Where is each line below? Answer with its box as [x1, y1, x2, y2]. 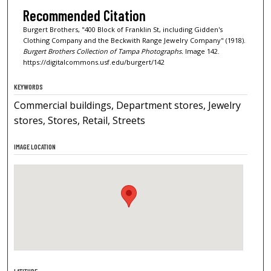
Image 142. [183, 46, 220, 56]
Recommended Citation [22, 6, 146, 24]
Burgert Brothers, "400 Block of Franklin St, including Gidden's [22, 24, 223, 34]
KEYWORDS [14, 82, 44, 91]
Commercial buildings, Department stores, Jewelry [14, 98, 241, 112]
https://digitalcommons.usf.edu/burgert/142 [22, 57, 165, 67]
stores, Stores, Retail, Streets [14, 113, 146, 127]
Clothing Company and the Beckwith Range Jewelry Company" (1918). [22, 35, 246, 45]
